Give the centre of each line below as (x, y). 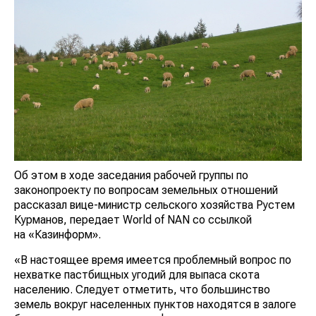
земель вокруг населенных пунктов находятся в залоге (155, 305)
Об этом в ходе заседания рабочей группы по (131, 176)
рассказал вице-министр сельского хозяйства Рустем (154, 205)
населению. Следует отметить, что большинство (142, 290)
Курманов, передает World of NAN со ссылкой (133, 220)
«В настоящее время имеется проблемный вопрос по (153, 260)
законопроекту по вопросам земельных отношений (146, 190)
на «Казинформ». (59, 235)
